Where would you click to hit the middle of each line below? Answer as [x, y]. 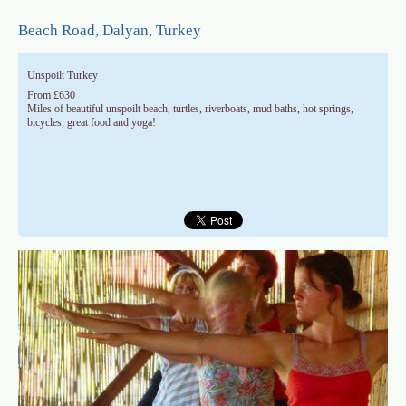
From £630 [51, 96]
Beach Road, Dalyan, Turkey [110, 30]
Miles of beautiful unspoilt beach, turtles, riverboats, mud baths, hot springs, [190, 109]
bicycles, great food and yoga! [92, 123]
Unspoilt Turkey [63, 76]
